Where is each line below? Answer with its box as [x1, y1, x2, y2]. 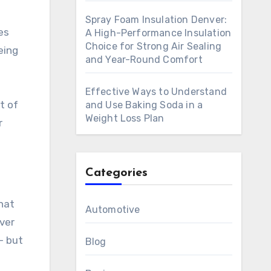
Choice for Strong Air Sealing [85, 41, 222, 52]
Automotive [85, 204, 140, 215]
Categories [85, 167, 148, 179]
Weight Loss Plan [85, 113, 165, 124]
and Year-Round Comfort [85, 54, 203, 65]
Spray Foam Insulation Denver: [85, 14, 227, 25]
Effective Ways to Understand [85, 86, 227, 97]
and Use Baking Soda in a [85, 99, 203, 111]
